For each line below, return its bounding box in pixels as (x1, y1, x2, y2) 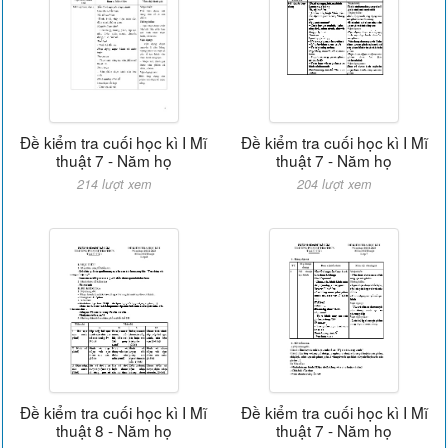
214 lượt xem (76, 174, 151, 193)
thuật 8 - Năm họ (55, 418, 172, 441)
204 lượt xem (297, 174, 372, 193)
